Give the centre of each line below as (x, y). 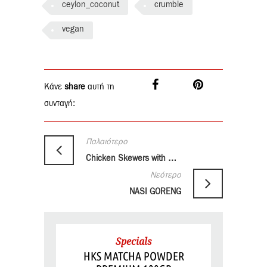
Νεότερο (166, 175)
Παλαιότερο (107, 142)
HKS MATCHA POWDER (133, 256)
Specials (133, 241)
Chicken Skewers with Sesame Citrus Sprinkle (172, 158)
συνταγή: (60, 103)
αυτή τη (100, 87)
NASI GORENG (155, 192)
